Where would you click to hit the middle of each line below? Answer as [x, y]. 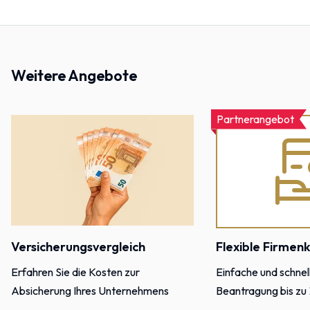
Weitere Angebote [74, 76]
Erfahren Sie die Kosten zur [75, 272]
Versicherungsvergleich [78, 247]
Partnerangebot [255, 119]
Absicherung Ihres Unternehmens [90, 291]
